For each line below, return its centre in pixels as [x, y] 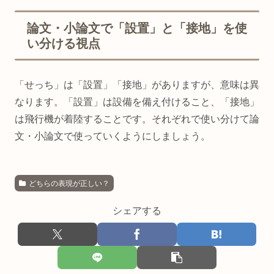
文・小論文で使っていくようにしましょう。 [113, 136]
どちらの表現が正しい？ [69, 183]
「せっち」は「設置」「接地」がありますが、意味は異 [137, 84]
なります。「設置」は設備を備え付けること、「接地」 [137, 102]
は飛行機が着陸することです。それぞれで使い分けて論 [137, 119]
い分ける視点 [64, 44]
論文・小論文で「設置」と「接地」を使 [137, 28]
